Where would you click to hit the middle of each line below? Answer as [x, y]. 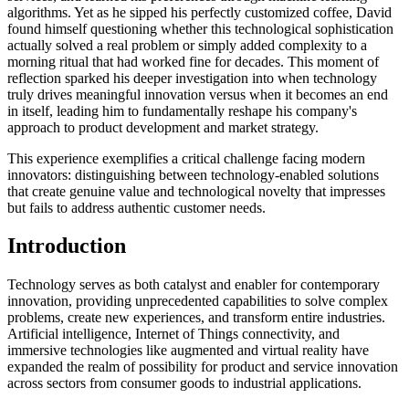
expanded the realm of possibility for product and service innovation [203, 367]
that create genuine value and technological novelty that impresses [196, 191]
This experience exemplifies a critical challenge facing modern [186, 158]
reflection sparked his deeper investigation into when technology [192, 78]
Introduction [67, 246]
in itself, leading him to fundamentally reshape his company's [182, 110]
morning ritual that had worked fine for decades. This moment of [193, 61]
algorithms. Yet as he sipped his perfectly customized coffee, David [199, 12]
